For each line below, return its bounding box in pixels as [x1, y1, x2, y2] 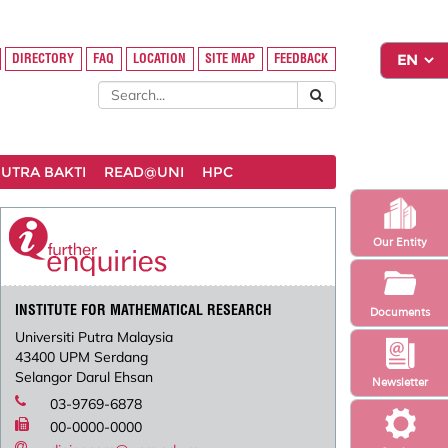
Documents [369, 304, 430, 319]
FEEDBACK [274, 51, 329, 67]
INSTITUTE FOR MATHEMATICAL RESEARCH [15, 301, 273, 320]
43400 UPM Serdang [15, 348, 149, 367]
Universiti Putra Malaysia [15, 328, 174, 347]
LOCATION [133, 51, 187, 67]
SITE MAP [205, 51, 256, 67]
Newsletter [371, 374, 428, 389]
